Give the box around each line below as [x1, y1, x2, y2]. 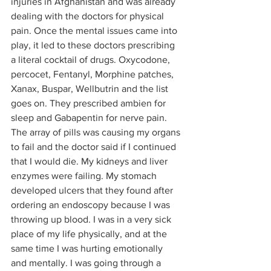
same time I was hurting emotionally [11, 243, 165, 253]
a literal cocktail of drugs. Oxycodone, [11, 54, 172, 65]
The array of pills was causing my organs [11, 126, 183, 137]
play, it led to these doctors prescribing [11, 39, 177, 50]
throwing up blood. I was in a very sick [11, 214, 174, 224]
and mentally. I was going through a [11, 257, 163, 268]
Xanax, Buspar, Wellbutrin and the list [11, 83, 171, 94]
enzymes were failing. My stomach [11, 170, 159, 181]
